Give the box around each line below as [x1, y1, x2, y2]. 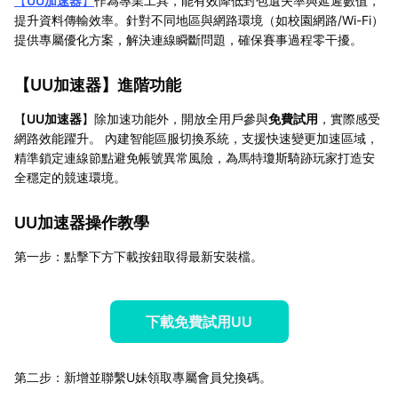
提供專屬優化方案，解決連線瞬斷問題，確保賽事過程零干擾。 [14, 31, 362, 47]
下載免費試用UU [146, 312, 252, 330]
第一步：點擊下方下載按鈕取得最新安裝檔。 [14, 248, 263, 264]
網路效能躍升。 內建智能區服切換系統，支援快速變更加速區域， [14, 130, 378, 146]
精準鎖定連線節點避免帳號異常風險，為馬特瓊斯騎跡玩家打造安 [14, 149, 375, 165]
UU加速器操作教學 [14, 212, 149, 232]
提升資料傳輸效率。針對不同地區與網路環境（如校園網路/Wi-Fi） [14, 12, 384, 28]
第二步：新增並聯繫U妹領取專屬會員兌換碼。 [14, 369, 272, 385]
